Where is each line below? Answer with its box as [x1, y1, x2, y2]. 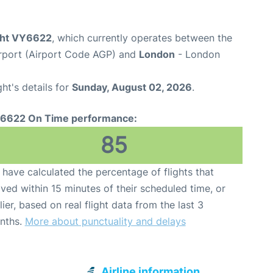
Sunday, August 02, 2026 [72, 81, 192, 94]
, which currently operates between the [52, 32, 232, 44]
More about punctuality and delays [24, 215, 186, 228]
